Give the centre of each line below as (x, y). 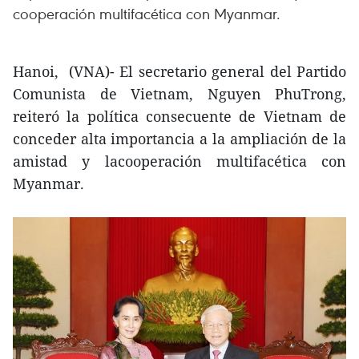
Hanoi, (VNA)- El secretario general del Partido (179, 71)
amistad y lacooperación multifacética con (179, 161)
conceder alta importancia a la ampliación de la (179, 139)
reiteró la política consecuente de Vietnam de (179, 116)
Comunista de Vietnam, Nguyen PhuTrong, (179, 94)
